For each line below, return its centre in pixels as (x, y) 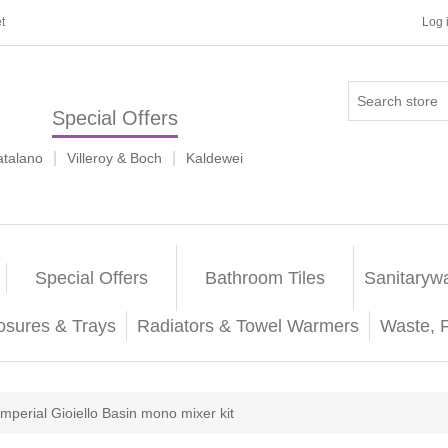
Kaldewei (214, 158)
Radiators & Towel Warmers (247, 326)
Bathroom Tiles (264, 278)
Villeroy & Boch (114, 158)
